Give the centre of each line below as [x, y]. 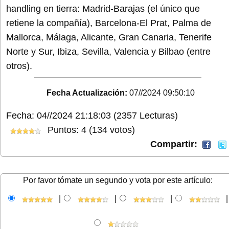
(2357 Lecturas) [146, 116]
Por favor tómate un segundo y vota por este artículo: [118, 180]
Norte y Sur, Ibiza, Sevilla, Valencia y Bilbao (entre [108, 51]
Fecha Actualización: [87, 93]
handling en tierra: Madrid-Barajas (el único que [103, 8]
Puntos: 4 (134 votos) [90, 130]
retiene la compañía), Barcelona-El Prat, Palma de [109, 23]
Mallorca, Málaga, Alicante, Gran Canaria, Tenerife [109, 37]
